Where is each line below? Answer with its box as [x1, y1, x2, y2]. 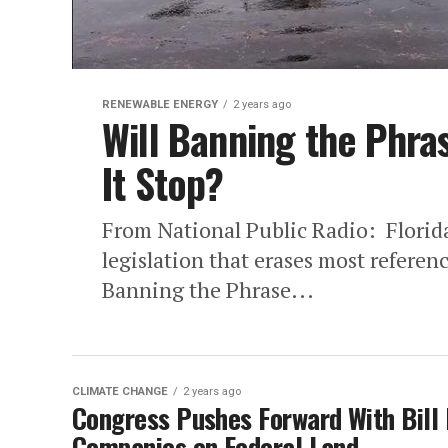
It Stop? [102, 153, 224, 213]
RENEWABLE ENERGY [102, 98, 218, 111]
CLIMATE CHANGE [72, 385, 168, 398]
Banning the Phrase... [102, 275, 314, 304]
